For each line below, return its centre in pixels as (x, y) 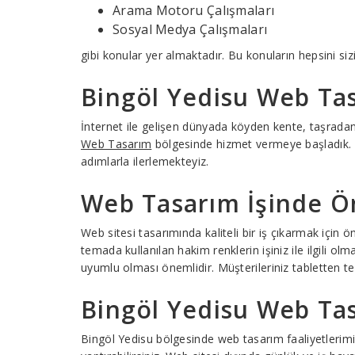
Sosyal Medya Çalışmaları (190, 29)
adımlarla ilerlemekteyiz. (145, 161)
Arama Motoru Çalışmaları (194, 10)
